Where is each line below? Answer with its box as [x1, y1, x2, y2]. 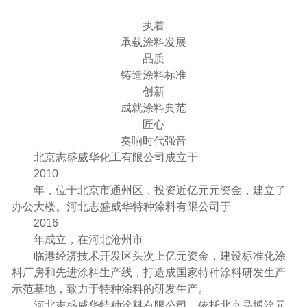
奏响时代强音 [121, 134, 186, 147]
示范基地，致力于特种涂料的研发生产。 [11, 282, 209, 295]
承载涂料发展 [121, 36, 186, 48]
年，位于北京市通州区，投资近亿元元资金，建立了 [33, 184, 286, 196]
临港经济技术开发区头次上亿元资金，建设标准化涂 [33, 249, 286, 262]
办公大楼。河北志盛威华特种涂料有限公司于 [11, 200, 231, 212]
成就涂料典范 [121, 101, 186, 114]
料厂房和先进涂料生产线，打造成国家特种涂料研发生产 [11, 266, 286, 278]
